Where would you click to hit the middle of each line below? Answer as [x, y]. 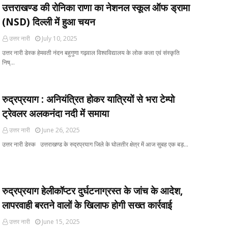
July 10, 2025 [60, 38]
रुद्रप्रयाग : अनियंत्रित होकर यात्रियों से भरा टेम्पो [88, 99]
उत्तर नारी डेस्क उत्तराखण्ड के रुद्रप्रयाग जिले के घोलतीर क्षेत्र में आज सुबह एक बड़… [95, 144]
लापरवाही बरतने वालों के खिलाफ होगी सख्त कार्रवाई [87, 205]
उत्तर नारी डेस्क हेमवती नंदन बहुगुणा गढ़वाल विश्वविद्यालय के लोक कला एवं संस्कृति [91, 53]
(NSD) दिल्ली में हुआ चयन [49, 22]
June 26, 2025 [61, 130]
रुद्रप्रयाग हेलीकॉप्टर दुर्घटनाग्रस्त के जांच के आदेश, [92, 191]
